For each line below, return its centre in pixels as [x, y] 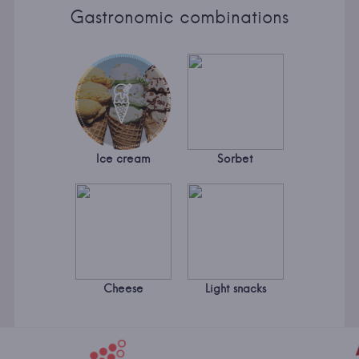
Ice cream [123, 159]
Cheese [123, 289]
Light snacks [235, 289]
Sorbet [236, 159]
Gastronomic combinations [179, 16]
